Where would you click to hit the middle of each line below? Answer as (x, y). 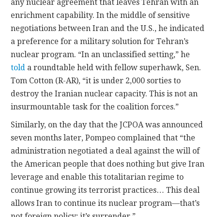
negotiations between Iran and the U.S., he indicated (108, 28)
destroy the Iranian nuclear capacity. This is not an (104, 93)
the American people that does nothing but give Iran (108, 164)
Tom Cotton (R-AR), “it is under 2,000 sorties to (96, 80)
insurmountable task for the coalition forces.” (95, 107)
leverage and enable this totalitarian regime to (97, 177)
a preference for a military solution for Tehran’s (100, 41)
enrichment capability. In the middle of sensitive (101, 15)
